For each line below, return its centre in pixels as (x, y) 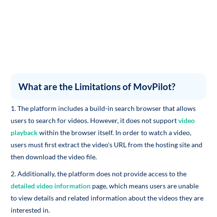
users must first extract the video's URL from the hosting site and (107, 145)
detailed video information (51, 186)
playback (24, 132)
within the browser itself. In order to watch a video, (115, 132)
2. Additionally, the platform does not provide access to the (99, 174)
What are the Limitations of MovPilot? (97, 86)
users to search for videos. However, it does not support (95, 120)
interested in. (31, 210)
